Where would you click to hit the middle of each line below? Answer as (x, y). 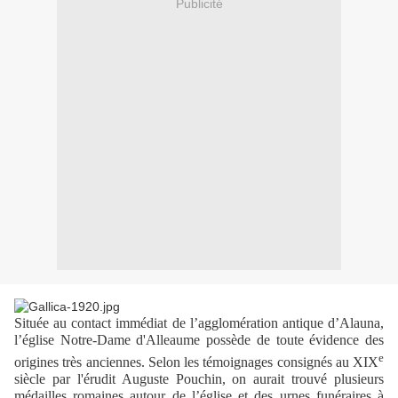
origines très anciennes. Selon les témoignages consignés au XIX (196, 362)
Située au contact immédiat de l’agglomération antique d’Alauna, (199, 323)
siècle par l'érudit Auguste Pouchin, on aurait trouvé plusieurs (199, 378)
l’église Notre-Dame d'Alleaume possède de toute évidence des (199, 340)
